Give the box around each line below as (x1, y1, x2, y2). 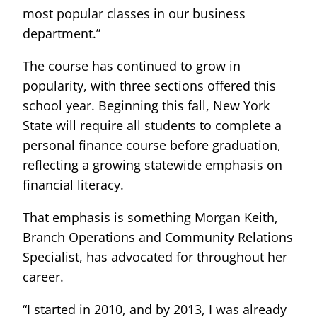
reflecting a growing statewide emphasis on (23, 156, 282, 173)
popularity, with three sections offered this (23, 76, 276, 94)
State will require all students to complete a (23, 116, 282, 134)
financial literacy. (23, 175, 124, 193)
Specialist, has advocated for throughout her (23, 248, 287, 265)
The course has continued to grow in (23, 57, 241, 74)
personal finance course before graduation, (23, 136, 281, 154)
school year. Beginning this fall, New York (23, 96, 270, 114)
